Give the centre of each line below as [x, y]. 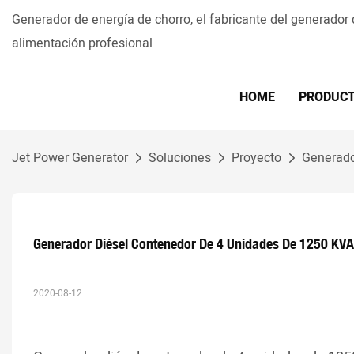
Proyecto [256, 158]
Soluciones [180, 158]
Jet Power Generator [70, 158]
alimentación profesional [84, 43]
